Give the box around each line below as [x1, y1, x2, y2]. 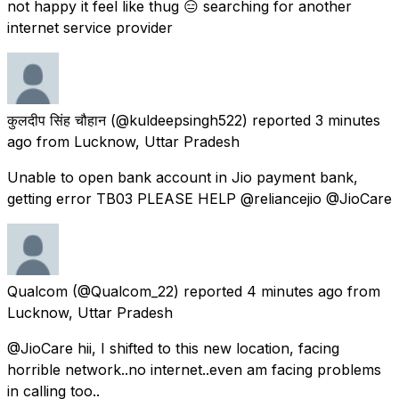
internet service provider [7, 18, 173, 37]
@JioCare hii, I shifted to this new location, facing [7, 338, 339, 357]
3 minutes [315, 110, 380, 129]
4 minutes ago [247, 281, 343, 300]
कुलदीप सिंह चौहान [7, 110, 106, 129]
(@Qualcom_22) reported [72, 281, 242, 300]
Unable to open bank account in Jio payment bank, [7, 167, 358, 186]
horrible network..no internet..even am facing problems [7, 360, 381, 379]
